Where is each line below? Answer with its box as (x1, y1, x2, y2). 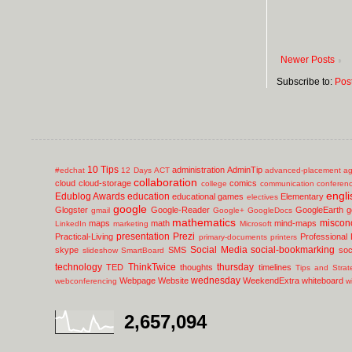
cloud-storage (78, 178, 131, 188)
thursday (217, 261, 255, 273)
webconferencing (55, 276, 117, 285)
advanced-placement (265, 165, 341, 174)
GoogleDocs (247, 205, 292, 214)
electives (246, 192, 278, 201)
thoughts (179, 262, 213, 272)
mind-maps (274, 218, 317, 228)
